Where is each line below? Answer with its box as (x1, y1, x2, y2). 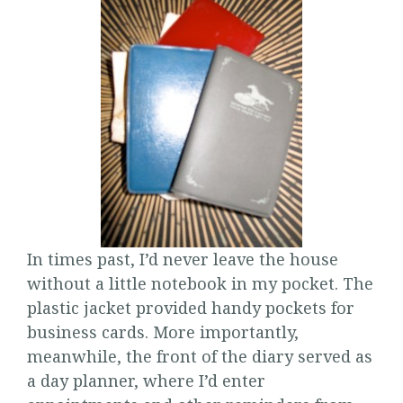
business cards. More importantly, (27, 321, 299, 343)
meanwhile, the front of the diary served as (27, 345, 372, 367)
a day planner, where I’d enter (27, 370, 265, 391)
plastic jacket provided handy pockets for (27, 297, 354, 318)
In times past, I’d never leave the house (27, 248, 338, 270)
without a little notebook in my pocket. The (27, 273, 373, 294)
